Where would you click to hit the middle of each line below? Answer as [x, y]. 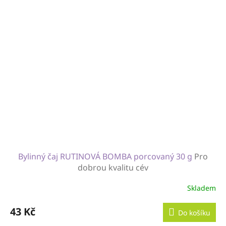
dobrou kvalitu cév [113, 167]
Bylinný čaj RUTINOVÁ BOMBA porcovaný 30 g [106, 156]
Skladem [202, 188]
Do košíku [194, 212]
